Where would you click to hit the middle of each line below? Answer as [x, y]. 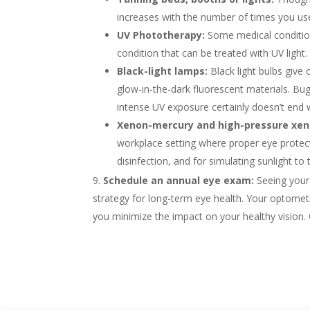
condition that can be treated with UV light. [212, 53]
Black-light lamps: [164, 71]
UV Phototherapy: [163, 35]
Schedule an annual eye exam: [179, 181]
